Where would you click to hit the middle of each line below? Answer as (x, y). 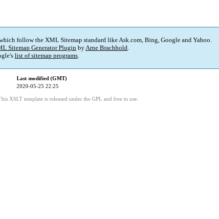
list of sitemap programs (46, 56)
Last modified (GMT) (42, 78)
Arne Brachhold (107, 48)
